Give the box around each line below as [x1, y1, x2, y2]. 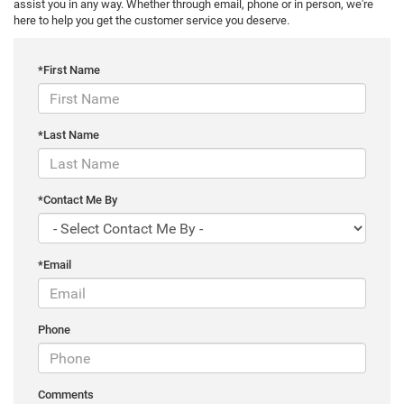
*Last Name [38, 128, 99, 142]
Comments [38, 388, 94, 402]
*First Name [38, 63, 100, 78]
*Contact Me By [38, 193, 117, 207]
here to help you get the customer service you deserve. [14, 14, 289, 28]
